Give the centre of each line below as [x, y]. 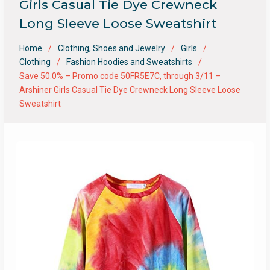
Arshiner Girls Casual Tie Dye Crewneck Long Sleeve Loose [130, 90]
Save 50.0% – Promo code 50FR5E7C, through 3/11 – [120, 76]
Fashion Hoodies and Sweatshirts [129, 62]
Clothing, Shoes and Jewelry [111, 48]
